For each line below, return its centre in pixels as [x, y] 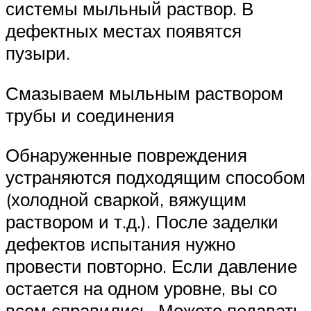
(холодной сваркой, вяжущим [126, 200]
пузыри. [38, 53]
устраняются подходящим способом [155, 177]
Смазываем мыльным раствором [144, 93]
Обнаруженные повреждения [126, 155]
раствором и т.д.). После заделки [142, 222]
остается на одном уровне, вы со [141, 288]
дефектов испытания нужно [120, 244]
